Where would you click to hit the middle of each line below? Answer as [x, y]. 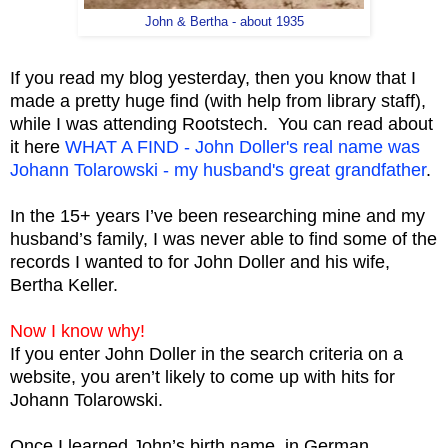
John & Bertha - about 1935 [224, 22]
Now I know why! [77, 331]
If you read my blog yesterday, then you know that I [213, 78]
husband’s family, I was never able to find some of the [223, 239]
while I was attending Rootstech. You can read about [221, 124]
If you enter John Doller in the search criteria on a [206, 354]
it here [37, 147]
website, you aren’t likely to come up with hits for [202, 377]
